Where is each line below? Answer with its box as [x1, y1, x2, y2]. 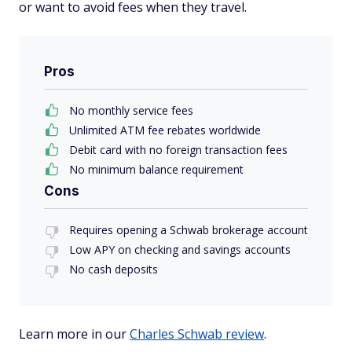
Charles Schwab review [130, 324, 264, 343]
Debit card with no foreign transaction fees [69, 141, 288, 157]
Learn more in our [19, 324, 130, 343]
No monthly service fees [69, 102, 193, 118]
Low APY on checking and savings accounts [69, 241, 291, 257]
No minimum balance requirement [69, 161, 244, 177]
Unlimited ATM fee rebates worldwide [69, 122, 261, 137]
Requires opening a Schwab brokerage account [69, 222, 308, 237]
